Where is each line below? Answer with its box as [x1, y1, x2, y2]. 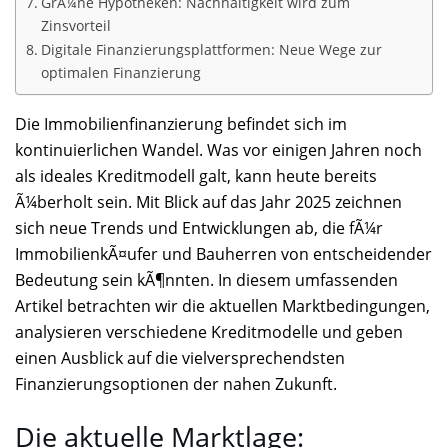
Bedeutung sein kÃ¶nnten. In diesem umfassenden [15, 268, 398, 291]
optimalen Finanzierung [40, 62, 201, 82]
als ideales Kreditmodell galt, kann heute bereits [15, 164, 377, 187]
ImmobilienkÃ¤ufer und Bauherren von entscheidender [15, 242, 432, 265]
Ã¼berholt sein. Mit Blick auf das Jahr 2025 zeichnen [15, 190, 402, 213]
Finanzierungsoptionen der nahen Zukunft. [15, 372, 337, 395]
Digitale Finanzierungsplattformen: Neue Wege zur [40, 39, 382, 59]
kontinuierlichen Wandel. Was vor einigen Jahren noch [15, 138, 422, 161]
